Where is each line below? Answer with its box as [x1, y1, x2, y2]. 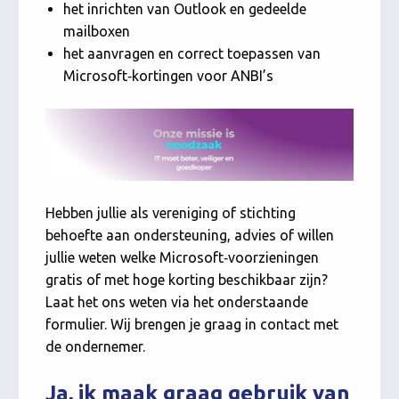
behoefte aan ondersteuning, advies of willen [45, 226, 335, 243]
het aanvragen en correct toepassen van [63, 45, 322, 62]
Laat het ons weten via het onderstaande [45, 293, 309, 310]
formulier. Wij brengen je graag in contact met [45, 315, 339, 332]
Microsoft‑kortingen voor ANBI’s [63, 68, 274, 85]
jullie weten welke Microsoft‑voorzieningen [45, 248, 320, 265]
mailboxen [63, 23, 131, 40]
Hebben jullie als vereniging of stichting [45, 204, 297, 221]
